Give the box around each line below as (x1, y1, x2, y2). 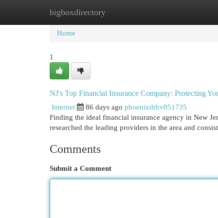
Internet (52, 103, 75, 111)
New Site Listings (97, 8, 150, 16)
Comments (50, 143, 101, 155)
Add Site (165, 8, 191, 16)
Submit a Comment (50, 164, 111, 172)
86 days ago (86, 103, 123, 111)
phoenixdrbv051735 (125, 103, 187, 111)
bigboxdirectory (50, 7, 106, 17)
